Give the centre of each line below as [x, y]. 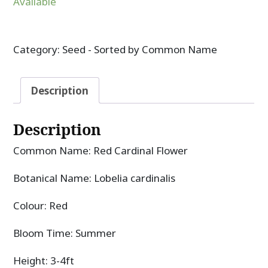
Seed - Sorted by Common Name [140, 50]
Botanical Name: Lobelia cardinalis [95, 178]
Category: [38, 50]
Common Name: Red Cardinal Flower [101, 150]
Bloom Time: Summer [65, 233]
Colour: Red [41, 205]
